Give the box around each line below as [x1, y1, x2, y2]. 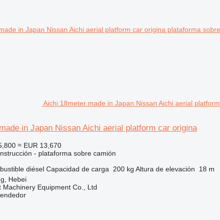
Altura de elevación [135, 165, 195, 173]
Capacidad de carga [46, 165, 109, 173]
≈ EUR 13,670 [17, 141, 61, 149]
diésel [26, 165, 44, 173]
